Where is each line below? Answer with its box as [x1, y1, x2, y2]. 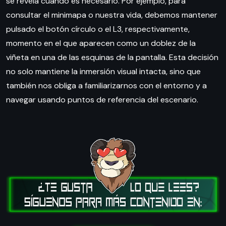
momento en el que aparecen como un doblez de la [6, 37, 196, 48]
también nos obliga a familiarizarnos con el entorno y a [6, 80, 207, 91]
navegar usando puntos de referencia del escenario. [6, 94, 198, 105]
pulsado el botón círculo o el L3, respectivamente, [6, 23, 190, 34]
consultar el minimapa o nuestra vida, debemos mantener [6, 9, 217, 20]
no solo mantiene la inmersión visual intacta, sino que [6, 66, 201, 77]
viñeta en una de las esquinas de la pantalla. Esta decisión [6, 51, 218, 63]
